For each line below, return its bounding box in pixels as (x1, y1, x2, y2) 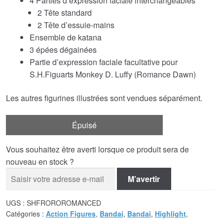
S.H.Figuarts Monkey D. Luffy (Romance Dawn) (30, 69, 196, 80)
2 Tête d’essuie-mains (37, 19, 114, 31)
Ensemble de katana (30, 32, 102, 43)
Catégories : (6, 209, 46, 219)
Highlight (155, 209, 186, 219)
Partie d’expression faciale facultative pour (30, 56, 178, 68)
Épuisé (72, 119, 97, 131)
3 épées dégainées (30, 44, 97, 56)
